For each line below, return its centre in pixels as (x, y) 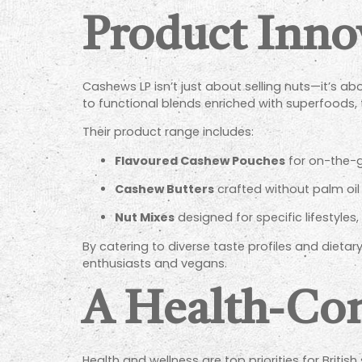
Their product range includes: (168, 132)
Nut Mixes (145, 218)
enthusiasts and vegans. (155, 263)
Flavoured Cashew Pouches (200, 160)
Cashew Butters (164, 189)
